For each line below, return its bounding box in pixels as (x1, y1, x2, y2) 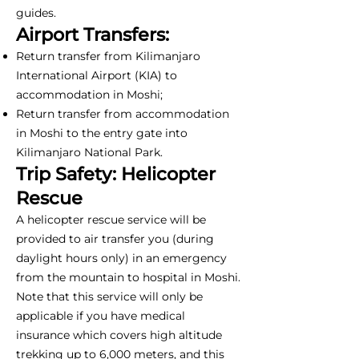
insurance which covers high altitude (16, 327, 222, 342)
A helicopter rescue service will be (16, 212, 206, 227)
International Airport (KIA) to (16, 67, 177, 83)
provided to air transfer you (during (16, 231, 214, 246)
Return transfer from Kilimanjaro (16, 48, 200, 63)
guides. (16, 5, 56, 20)
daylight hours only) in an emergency (16, 250, 227, 265)
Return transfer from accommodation (16, 106, 229, 121)
